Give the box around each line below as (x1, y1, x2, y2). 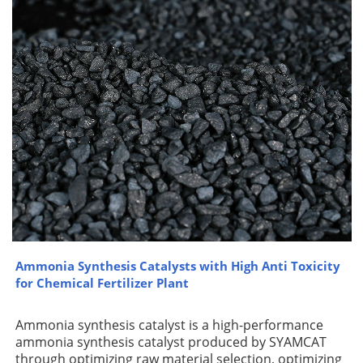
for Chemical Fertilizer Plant (15, 274, 190, 291)
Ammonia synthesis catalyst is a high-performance (15, 315, 324, 334)
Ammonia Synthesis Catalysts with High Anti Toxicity (15, 257, 341, 274)
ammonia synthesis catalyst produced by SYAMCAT (15, 332, 327, 351)
